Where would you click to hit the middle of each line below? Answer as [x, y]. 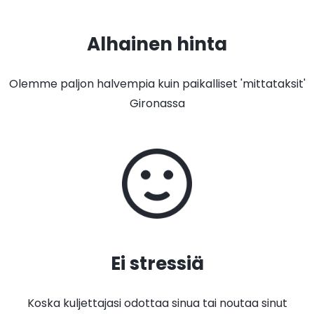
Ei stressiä [157, 264]
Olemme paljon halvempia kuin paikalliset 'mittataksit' [157, 84]
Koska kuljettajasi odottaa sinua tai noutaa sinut [157, 303]
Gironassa [157, 103]
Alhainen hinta [157, 44]
